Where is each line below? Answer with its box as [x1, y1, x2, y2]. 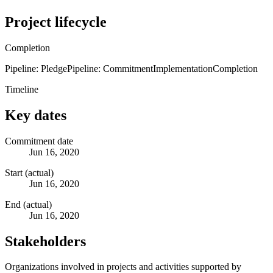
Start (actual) [5, 167, 54, 178]
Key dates [5, 107, 66, 123]
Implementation [153, 63, 213, 74]
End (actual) [5, 199, 52, 210]
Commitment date [5, 135, 73, 146]
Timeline [5, 83, 38, 94]
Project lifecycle [5, 13, 107, 30]
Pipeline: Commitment [67, 63, 153, 74]
